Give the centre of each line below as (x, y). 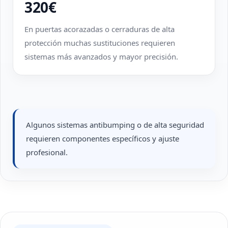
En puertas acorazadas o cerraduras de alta (99, 29)
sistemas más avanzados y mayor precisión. (101, 56)
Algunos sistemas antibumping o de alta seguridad (115, 125)
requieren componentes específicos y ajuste (103, 138)
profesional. (47, 152)
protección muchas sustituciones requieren (100, 43)
